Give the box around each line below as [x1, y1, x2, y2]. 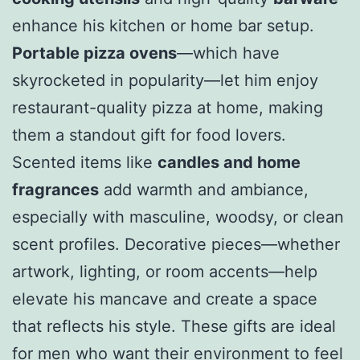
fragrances [12, 179, 99, 199]
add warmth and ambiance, [99, 179, 309, 199]
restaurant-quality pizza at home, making [12, 97, 323, 117]
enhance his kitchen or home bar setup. [12, 15, 314, 35]
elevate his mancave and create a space [12, 288, 317, 309]
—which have [177, 43, 280, 63]
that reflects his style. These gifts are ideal [12, 316, 336, 336]
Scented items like [12, 152, 157, 172]
